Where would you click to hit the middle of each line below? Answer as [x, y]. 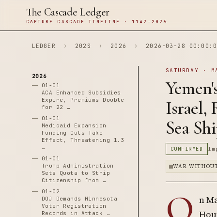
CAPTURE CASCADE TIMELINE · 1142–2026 [96, 22]
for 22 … [56, 107]
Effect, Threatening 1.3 [83, 140]
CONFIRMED [186, 149]
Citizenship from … [74, 180]
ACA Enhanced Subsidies [81, 93]
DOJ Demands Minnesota [79, 199]
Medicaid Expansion [74, 125]
